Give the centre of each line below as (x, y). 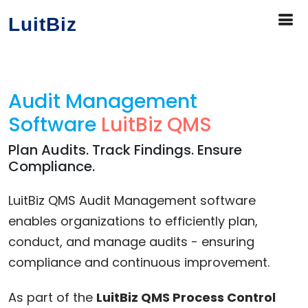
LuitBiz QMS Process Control (186, 297)
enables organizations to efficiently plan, (133, 221)
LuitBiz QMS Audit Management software (132, 200)
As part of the (52, 297)
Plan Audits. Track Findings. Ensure (125, 150)
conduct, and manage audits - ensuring (131, 242)
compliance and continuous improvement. (139, 262)
